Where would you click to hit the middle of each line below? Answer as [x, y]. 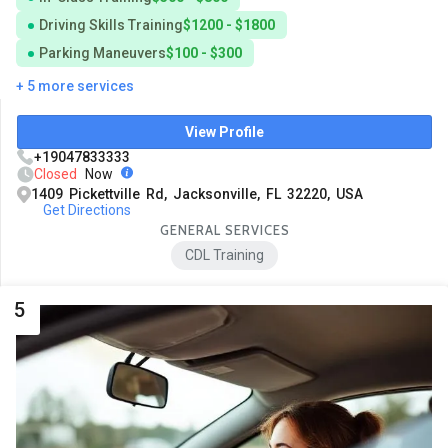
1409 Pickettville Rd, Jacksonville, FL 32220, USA [197, 193]
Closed [55, 173]
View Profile [224, 131]
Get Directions [86, 209]
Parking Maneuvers [102, 52]
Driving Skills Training [111, 24]
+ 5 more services [75, 85]
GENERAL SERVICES [224, 229]
